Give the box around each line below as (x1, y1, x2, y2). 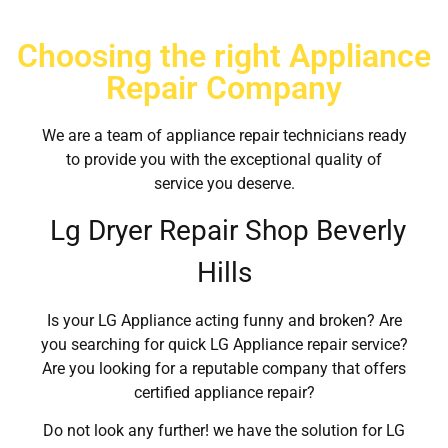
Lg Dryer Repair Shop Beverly (42, 214, 406, 248)
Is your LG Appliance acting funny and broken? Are (46, 310, 402, 330)
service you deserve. (153, 174, 295, 194)
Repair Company (106, 69, 342, 108)
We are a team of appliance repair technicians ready (41, 126, 407, 146)
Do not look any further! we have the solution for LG (43, 421, 405, 441)
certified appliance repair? (133, 382, 315, 402)
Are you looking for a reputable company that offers (42, 358, 406, 378)
